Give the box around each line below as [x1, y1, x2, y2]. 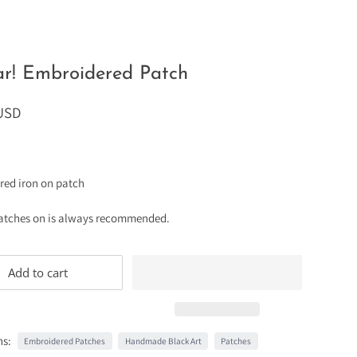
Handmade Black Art [124, 335, 202, 347]
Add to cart [7, 264, 68, 280]
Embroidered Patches [24, 335, 106, 347]
